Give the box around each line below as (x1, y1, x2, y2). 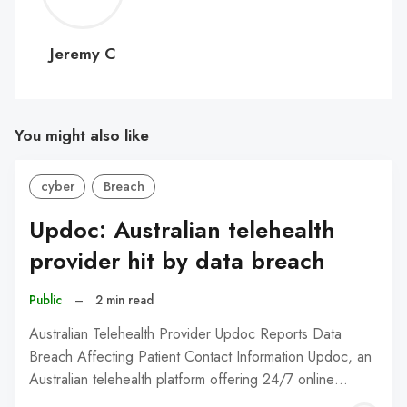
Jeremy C (49, 41, 116, 65)
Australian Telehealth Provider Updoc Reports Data (29, 323, 342, 344)
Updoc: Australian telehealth (29, 213, 335, 247)
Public (29, 290, 62, 309)
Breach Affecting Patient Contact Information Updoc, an (29, 345, 372, 367)
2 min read (95, 290, 154, 309)
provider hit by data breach (29, 243, 325, 278)
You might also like (15, 124, 149, 148)
